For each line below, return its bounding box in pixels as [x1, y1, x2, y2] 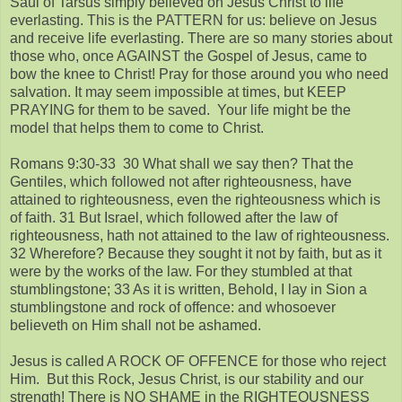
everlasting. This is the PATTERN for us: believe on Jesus [10, 12, 377, 28]
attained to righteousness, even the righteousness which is [10, 191, 380, 207]
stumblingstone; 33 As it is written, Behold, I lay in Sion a [10, 281, 367, 297]
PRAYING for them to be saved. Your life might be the [10, 101, 351, 118]
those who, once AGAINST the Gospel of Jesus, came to [10, 48, 367, 64]
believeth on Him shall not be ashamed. [10, 317, 261, 333]
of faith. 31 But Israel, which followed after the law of [10, 209, 337, 225]
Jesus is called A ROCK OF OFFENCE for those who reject [10, 353, 386, 369]
